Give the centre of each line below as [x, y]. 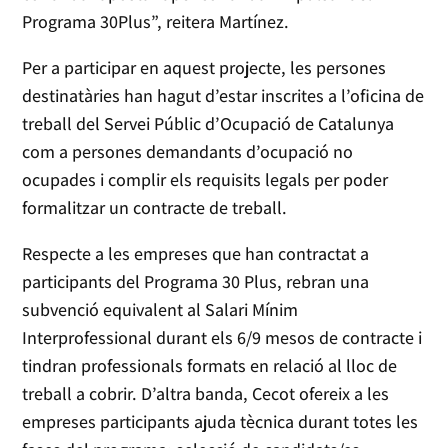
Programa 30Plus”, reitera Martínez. [158, 22]
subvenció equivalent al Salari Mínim [160, 310]
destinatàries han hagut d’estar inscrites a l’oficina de [223, 96]
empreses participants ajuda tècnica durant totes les [220, 422]
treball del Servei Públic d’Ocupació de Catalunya [208, 124]
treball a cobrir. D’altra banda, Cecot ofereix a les [206, 394]
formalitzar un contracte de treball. [157, 208]
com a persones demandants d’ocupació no [188, 152]
